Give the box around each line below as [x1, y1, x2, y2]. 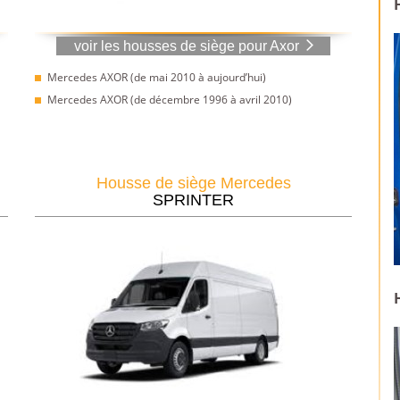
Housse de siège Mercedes [96, 173, 291, 192]
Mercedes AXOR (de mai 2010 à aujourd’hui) [47, 69, 266, 85]
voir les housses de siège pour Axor [73, 37, 299, 54]
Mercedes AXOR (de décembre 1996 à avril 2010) [47, 91, 292, 107]
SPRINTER [153, 190, 234, 209]
